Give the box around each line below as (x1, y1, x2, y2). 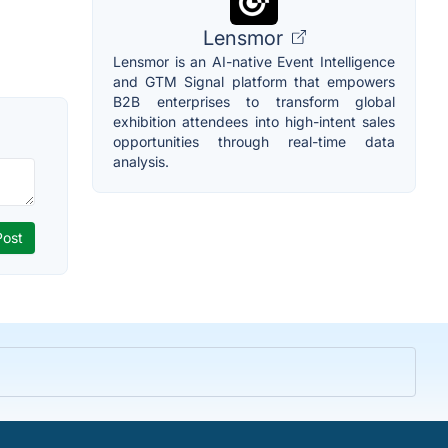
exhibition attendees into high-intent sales (113, 112, 395, 130)
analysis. (113, 152, 169, 170)
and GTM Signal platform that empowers (113, 72, 395, 90)
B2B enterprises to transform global (113, 92, 395, 110)
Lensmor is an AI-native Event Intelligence (113, 52, 395, 70)
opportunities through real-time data (113, 132, 395, 150)
